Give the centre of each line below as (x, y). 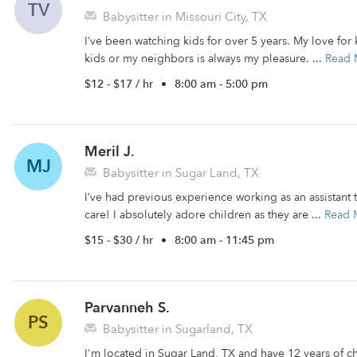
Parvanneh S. (127, 308)
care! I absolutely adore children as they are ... (204, 215)
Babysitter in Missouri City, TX (183, 17)
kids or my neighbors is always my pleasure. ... (205, 59)
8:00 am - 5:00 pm (221, 84)
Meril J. (110, 152)
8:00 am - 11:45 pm (224, 240)
